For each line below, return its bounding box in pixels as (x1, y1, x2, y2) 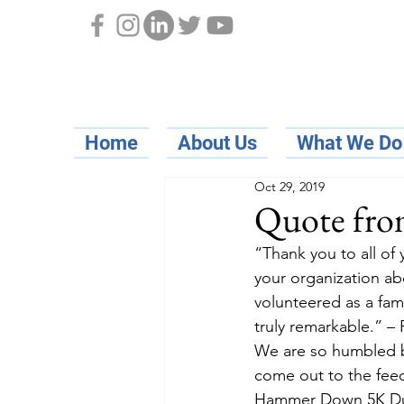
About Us (178, 132, 257, 154)
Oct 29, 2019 (254, 179, 325, 195)
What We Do (297, 132, 402, 154)
